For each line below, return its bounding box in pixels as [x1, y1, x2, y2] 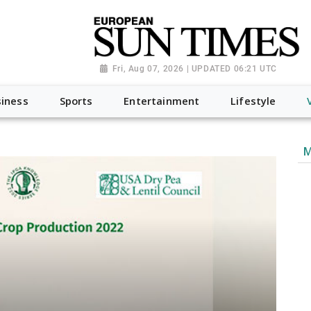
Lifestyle [230, 94, 276, 108]
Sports [59, 94, 93, 108]
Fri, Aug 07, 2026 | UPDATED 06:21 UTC [112, 63, 278, 74]
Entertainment [124, 94, 200, 108]
